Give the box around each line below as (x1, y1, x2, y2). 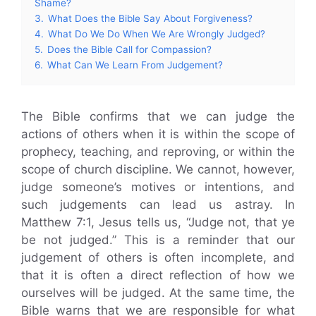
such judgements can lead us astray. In (21, 197, 295, 212)
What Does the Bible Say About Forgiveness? (48, 12, 253, 24)
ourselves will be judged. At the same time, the (21, 285, 295, 300)
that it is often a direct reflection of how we (21, 267, 295, 282)
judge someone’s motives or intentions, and (21, 179, 295, 194)
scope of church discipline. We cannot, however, (21, 162, 295, 176)
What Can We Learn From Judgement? (47, 59, 223, 71)
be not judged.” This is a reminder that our (21, 232, 295, 247)
